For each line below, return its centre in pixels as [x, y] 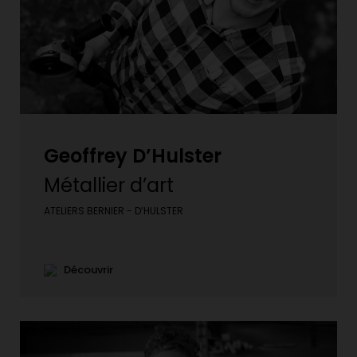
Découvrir [85, 269]
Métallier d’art [109, 185]
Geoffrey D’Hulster [133, 155]
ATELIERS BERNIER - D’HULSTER [114, 210]
